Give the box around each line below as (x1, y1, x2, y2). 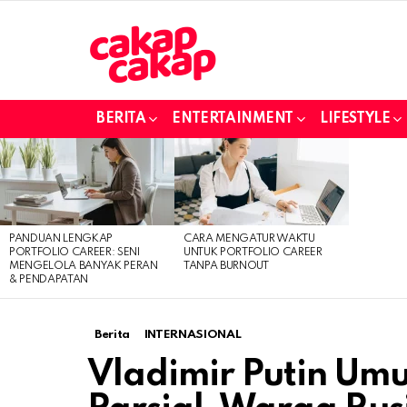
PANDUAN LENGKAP (9, 233, 114, 244)
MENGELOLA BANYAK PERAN (9, 260, 158, 272)
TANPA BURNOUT (184, 260, 269, 272)
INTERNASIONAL (144, 328, 242, 341)
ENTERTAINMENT (172, 111, 294, 126)
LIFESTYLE (320, 111, 391, 126)
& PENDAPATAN (9, 273, 89, 285)
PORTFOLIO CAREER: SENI (9, 246, 140, 258)
